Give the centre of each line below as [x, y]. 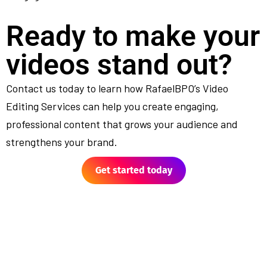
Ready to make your [133, 36]
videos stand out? [119, 65]
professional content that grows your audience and [122, 124]
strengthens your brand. [62, 142]
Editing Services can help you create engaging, [112, 106]
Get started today [133, 170]
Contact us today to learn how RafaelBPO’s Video [117, 88]
